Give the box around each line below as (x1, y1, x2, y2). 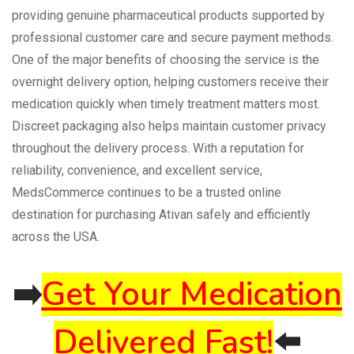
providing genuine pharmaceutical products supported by (12, 8, 325, 24)
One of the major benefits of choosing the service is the (12, 52, 319, 68)
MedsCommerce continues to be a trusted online (12, 185, 281, 201)
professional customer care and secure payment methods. (12, 30, 333, 46)
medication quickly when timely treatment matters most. (12, 96, 320, 112)
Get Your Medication (41, 273, 342, 317)
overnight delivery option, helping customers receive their (12, 74, 329, 90)
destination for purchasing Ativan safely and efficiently (12, 207, 311, 223)
